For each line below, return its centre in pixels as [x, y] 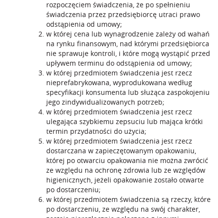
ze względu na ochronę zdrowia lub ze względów [126, 170]
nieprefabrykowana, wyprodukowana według [119, 82]
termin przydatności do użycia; [96, 131]
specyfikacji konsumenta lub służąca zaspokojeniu [128, 92]
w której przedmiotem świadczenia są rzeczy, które [128, 199]
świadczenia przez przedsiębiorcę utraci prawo [123, 14]
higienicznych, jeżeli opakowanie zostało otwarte [125, 180]
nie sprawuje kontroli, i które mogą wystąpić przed [128, 53]
